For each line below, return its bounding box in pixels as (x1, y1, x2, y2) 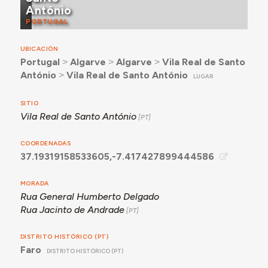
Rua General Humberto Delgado (20, 190, 159, 202)
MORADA (20, 179, 49, 187)
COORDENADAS (20, 139, 71, 147)
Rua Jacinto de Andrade (20, 203, 124, 215)
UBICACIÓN (20, 45, 59, 53)
